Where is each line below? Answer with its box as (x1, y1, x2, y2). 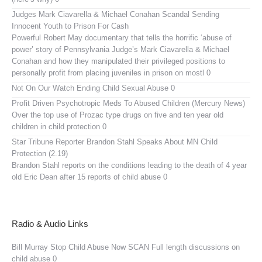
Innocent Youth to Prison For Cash (12, 21, 129, 30)
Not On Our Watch (12, 83, 74, 92)
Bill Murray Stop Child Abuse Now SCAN (12, 242, 149, 251)
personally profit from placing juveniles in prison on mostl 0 (12, 68, 211, 77)
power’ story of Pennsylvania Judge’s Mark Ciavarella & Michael (12, 44, 229, 54)
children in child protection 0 (12, 122, 106, 131)
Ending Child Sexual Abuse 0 (74, 83, 175, 92)
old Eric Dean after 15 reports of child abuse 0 (12, 172, 167, 181)
